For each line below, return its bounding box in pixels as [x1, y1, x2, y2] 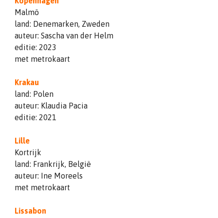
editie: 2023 [15, 42, 56, 52]
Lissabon [15, 206, 46, 215]
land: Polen [15, 89, 54, 98]
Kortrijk [15, 147, 41, 157]
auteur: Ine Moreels [15, 171, 83, 180]
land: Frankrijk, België [15, 159, 91, 168]
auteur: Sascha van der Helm [15, 31, 113, 40]
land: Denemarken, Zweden [15, 19, 109, 28]
